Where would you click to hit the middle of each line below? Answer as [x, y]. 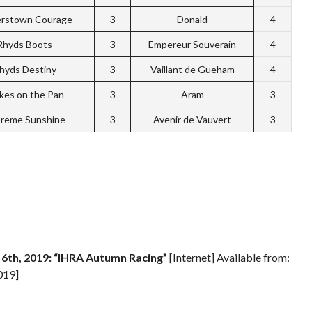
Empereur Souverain [192, 44]
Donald [192, 19]
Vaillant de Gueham [192, 69]
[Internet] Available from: [228, 257]
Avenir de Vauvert [192, 119]
